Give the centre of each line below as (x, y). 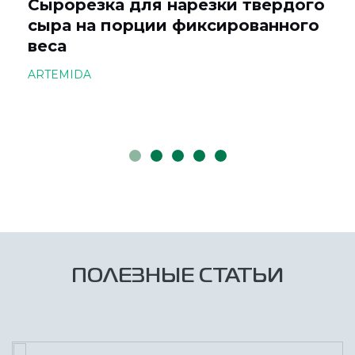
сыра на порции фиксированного (174, 26)
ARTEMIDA (59, 75)
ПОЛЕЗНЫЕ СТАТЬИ (177, 277)
